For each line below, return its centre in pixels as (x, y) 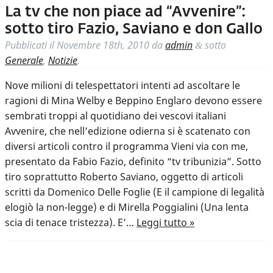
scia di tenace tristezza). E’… (71, 223)
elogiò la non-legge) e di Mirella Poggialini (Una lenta (127, 207)
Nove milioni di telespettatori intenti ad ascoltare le (122, 86)
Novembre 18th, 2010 (103, 45)
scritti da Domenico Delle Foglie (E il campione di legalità (135, 192)
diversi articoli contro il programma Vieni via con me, (126, 147)
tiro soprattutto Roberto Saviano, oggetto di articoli (124, 177)
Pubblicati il (31, 45)
